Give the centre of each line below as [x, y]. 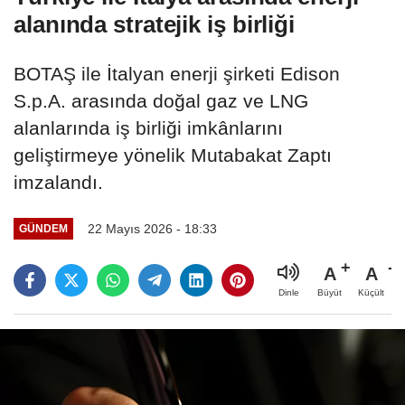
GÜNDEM [43, 229]
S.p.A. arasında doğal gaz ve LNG [161, 100]
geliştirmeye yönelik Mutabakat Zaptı [173, 155]
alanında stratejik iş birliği [155, 24]
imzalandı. [58, 182]
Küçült [371, 292]
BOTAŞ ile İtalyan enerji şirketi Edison [177, 73]
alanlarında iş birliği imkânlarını [148, 127]
